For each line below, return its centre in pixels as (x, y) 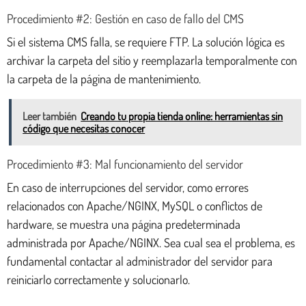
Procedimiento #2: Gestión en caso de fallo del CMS (125, 18)
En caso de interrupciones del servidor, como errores (128, 187)
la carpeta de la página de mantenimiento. (104, 78)
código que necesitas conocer (84, 128)
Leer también (50, 116)
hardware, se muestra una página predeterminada (124, 224)
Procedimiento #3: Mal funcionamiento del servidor (125, 164)
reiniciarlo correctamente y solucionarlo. (98, 279)
